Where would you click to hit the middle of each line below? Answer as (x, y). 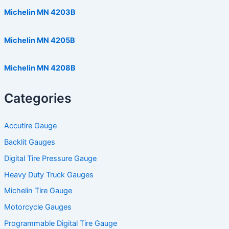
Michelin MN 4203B (40, 13)
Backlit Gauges (29, 142)
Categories (38, 98)
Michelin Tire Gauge (38, 191)
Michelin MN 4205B (39, 40)
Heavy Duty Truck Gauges (49, 175)
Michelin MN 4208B (40, 68)
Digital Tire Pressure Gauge (50, 158)
